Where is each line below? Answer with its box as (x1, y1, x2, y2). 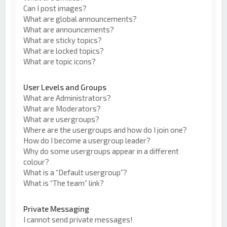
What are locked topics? (23, 46, 104, 55)
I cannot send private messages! (23, 214, 133, 224)
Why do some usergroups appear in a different (23, 146, 179, 156)
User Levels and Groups (23, 82, 107, 92)
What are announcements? (23, 24, 115, 34)
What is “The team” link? (23, 178, 104, 187)
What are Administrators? (23, 93, 111, 102)
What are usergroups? (23, 114, 100, 124)
